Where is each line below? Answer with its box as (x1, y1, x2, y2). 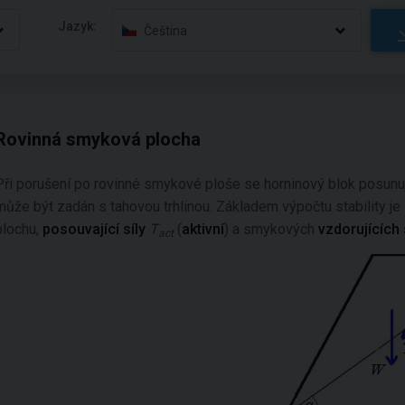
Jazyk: (58, 18, 98, 33)
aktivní (182, 221, 224, 238)
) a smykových (224, 221, 318, 238)
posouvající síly (42, 221, 149, 238)
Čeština (144, 23, 188, 38)
